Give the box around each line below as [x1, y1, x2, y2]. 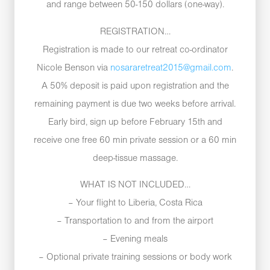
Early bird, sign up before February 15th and [48, 118, 222, 127]
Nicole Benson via [37, 63, 110, 72]
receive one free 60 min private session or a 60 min [34, 136, 236, 145]
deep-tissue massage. [92, 154, 178, 163]
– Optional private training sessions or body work [38, 253, 232, 262]
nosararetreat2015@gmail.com [110, 63, 231, 72]
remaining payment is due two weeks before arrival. [34, 99, 236, 108]
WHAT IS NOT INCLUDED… [80, 181, 190, 190]
